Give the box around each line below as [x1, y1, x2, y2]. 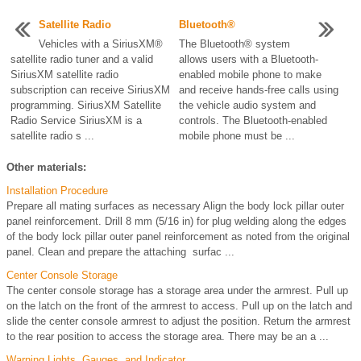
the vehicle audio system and [178, 98, 316, 111]
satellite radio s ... [10, 129, 94, 142]
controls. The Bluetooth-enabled [178, 114, 327, 127]
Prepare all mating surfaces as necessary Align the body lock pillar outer [6, 199, 344, 212]
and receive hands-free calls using [178, 83, 338, 96]
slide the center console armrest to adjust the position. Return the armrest [6, 314, 351, 327]
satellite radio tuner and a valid [10, 52, 153, 65]
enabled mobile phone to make [178, 68, 322, 81]
